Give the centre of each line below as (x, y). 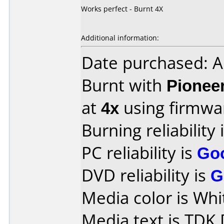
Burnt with (124, 85)
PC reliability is (139, 153)
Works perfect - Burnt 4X (122, 9)
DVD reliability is (146, 175)
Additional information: (120, 38)
